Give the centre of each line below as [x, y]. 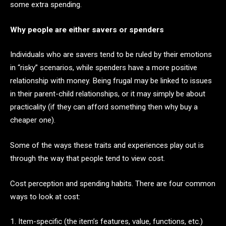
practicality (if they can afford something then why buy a [104, 107]
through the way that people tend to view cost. [88, 159]
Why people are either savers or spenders [87, 30]
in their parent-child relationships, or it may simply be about [108, 94]
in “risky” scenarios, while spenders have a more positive [104, 68]
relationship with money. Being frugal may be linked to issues [111, 81]
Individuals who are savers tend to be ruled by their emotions [111, 55]
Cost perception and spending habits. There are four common [113, 183]
